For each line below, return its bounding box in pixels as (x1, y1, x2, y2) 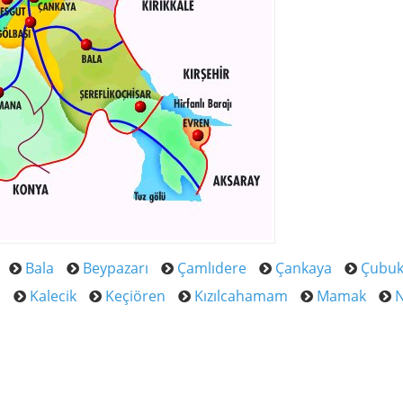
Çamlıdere (177, 258, 246, 279)
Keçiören (105, 286, 166, 307)
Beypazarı (83, 258, 148, 279)
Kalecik (30, 286, 76, 307)
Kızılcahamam (194, 286, 288, 307)
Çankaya (275, 258, 332, 279)
